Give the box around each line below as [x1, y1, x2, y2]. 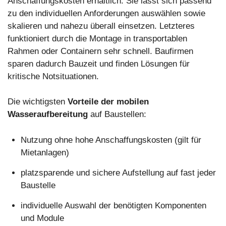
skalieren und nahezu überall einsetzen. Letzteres [8, 21, 195, 31]
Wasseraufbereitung [8, 109, 88, 120]
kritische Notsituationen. [8, 71, 99, 81]
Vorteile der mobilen [68, 97, 149, 107]
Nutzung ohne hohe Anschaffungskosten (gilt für [20, 135, 201, 145]
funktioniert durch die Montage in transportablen [8, 33, 187, 43]
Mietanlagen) [20, 147, 69, 157]
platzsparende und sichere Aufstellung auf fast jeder [20, 167, 216, 178]
